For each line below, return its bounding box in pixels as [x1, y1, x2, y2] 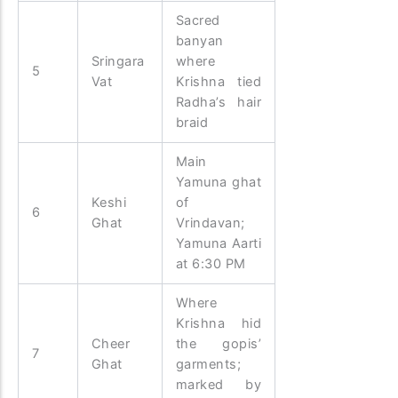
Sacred [175, 12, 220, 28]
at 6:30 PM [175, 255, 246, 272]
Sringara [91, 52, 145, 69]
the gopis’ [175, 335, 262, 352]
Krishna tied [175, 73, 262, 90]
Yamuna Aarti [175, 235, 262, 251]
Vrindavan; [175, 214, 245, 231]
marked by [175, 376, 262, 393]
